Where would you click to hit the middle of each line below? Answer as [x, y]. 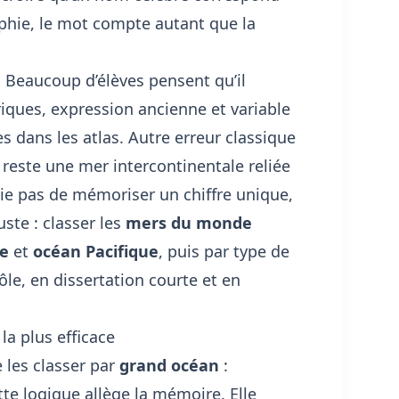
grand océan [169, 365]
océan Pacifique [95, 251]
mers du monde [188, 222]
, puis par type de [224, 251]
